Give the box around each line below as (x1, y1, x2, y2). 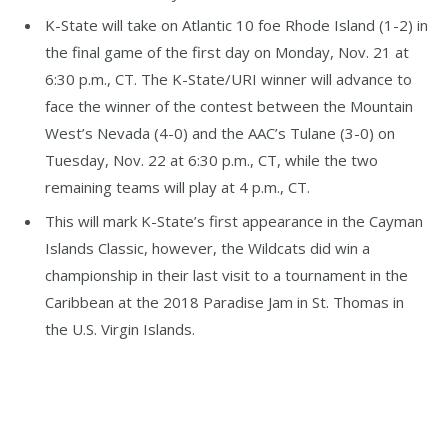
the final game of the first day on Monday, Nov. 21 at (45, 42, 409, 63)
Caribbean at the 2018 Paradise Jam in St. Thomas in (45, 291, 404, 312)
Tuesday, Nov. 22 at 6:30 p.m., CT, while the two (45, 150, 378, 171)
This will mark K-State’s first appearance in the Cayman (45, 210, 423, 231)
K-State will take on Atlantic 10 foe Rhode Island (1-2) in (45, 15, 428, 36)
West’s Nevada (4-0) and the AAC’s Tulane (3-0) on (45, 123, 395, 144)
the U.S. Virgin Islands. (45, 318, 195, 339)
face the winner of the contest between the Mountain (45, 96, 413, 117)
